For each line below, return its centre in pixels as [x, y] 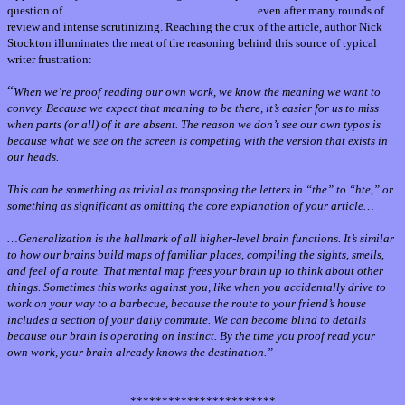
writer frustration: [50, 60]
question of [36, 11]
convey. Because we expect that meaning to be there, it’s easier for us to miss [193, 108]
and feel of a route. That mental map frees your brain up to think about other [195, 271]
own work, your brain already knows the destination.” [140, 353]
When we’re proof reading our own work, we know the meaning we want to [197, 92]
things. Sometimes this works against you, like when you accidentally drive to [197, 287]
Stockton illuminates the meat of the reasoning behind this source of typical [192, 43]
